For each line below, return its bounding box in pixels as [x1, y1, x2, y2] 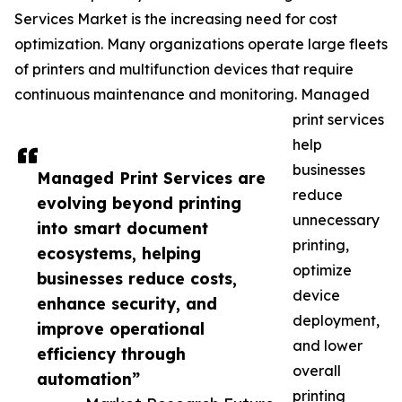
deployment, [293, 311, 380, 330]
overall [293, 362, 341, 380]
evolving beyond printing [37, 193, 241, 214]
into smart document [37, 218, 208, 239]
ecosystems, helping [37, 243, 201, 264]
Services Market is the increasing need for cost [14, 10, 337, 29]
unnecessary [293, 211, 380, 230]
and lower [293, 336, 363, 355]
